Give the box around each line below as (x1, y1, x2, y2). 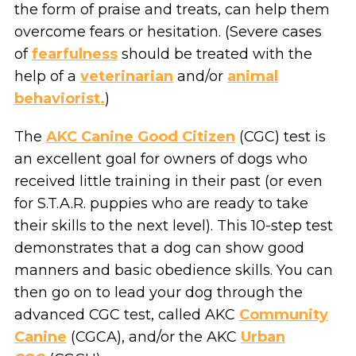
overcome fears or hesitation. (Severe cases (14, 22, 322, 41)
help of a (14, 67, 80, 85)
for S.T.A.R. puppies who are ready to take (14, 194, 308, 212)
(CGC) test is (234, 127, 326, 145)
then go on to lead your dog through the (14, 283, 303, 301)
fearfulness (31, 44, 118, 63)
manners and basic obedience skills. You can (14, 261, 333, 279)
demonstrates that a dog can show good (14, 238, 304, 257)
